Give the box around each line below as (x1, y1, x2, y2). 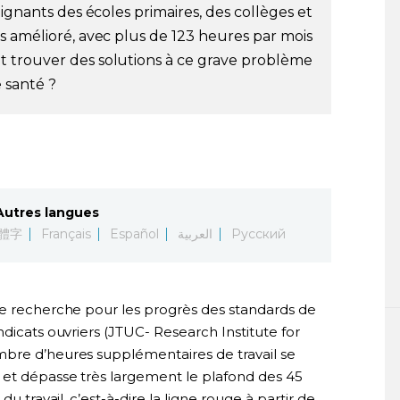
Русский (230, 225, 286, 242)
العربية (177, 225, 212, 242)
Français (41, 225, 91, 242)
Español (110, 225, 159, 242)
